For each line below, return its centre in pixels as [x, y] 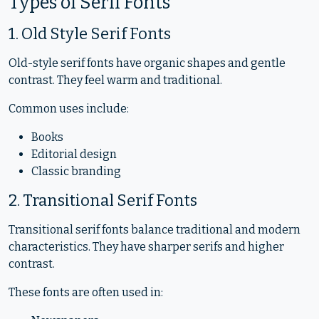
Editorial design [74, 154]
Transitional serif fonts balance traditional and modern [155, 230]
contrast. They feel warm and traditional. [115, 80]
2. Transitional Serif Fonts [103, 200]
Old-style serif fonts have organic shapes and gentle [147, 63]
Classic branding [76, 171]
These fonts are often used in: [86, 292]
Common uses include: [69, 109]
